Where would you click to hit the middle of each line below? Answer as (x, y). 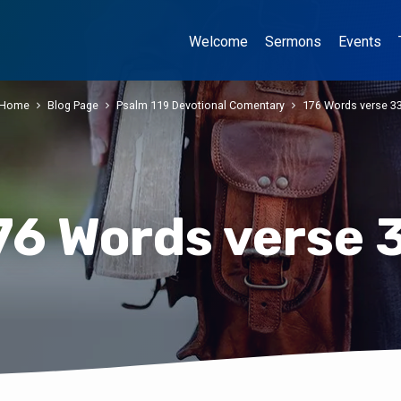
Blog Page (73, 106)
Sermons (293, 42)
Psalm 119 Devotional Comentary (200, 106)
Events (360, 42)
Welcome (218, 42)
